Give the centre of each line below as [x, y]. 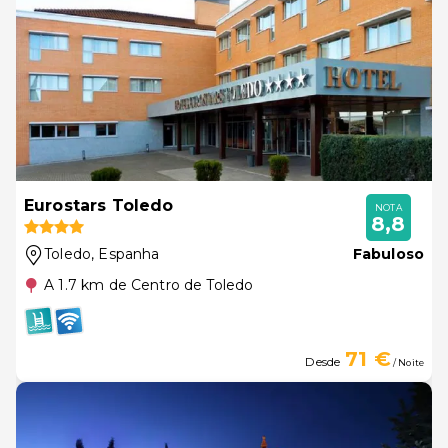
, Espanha [125, 254]
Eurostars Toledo [99, 205]
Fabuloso [388, 254]
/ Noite [407, 362]
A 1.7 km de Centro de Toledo [149, 285]
